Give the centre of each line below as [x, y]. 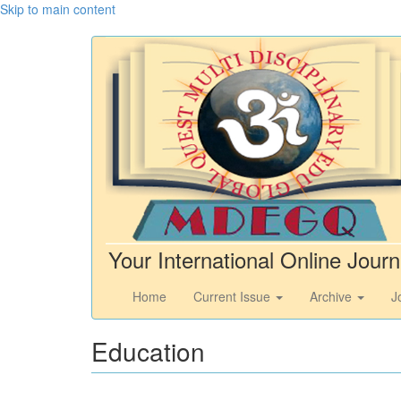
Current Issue [234, 296]
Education [148, 350]
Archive [333, 296]
